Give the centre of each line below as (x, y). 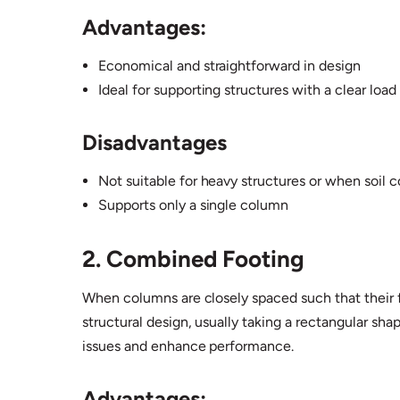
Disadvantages (154, 143)
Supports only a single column (194, 205)
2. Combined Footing (193, 259)
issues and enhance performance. (188, 346)
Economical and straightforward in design (229, 66)
